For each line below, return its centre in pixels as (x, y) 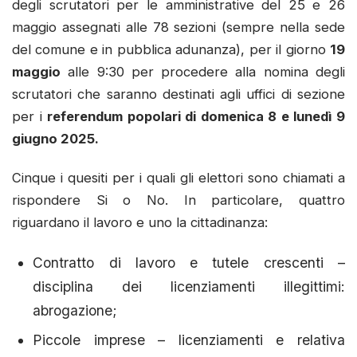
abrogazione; (75, 310)
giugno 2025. (55, 138)
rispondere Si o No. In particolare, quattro (178, 200)
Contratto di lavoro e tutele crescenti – (189, 262)
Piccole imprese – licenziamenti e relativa (189, 339)
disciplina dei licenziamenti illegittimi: (189, 286)
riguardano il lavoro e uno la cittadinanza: (140, 223)
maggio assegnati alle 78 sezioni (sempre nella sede (178, 27)
